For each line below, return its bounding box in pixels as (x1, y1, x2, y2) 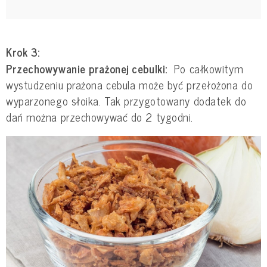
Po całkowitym (167, 59, 244, 77)
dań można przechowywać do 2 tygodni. (6, 107, 197, 126)
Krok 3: (6, 42, 40, 61)
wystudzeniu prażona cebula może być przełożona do (6, 75, 253, 94)
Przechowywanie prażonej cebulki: (6, 59, 167, 77)
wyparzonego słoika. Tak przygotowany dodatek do (6, 91, 247, 110)
